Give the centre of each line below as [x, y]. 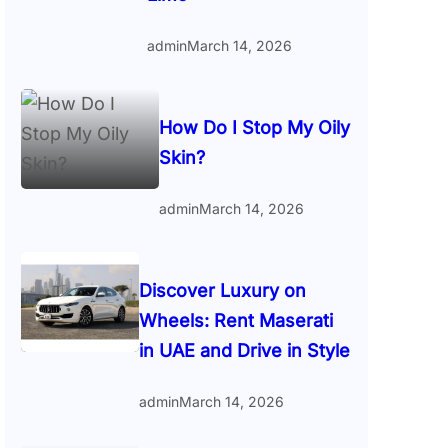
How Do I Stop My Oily [255, 128]
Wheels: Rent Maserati [235, 321]
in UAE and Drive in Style [244, 351]
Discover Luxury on [222, 291]
